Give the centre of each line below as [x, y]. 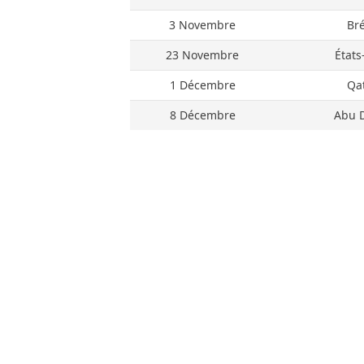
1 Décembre [202, 85]
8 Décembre [202, 115]
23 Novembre [202, 55]
